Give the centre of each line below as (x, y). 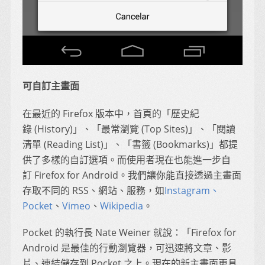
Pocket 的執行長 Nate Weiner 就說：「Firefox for (130, 232)
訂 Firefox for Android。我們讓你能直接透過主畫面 (132, 175)
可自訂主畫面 (51, 86)
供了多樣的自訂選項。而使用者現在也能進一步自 (127, 160)
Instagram (187, 191)
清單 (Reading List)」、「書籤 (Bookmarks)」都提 (130, 145)
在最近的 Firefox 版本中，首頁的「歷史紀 (111, 114)
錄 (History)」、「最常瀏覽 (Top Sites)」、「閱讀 (129, 129)
